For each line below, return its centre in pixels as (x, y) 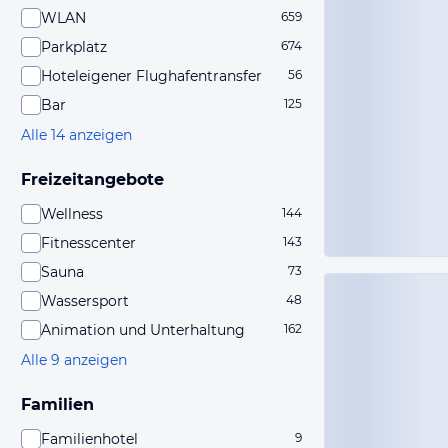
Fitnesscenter (88, 243)
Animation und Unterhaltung (143, 330)
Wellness (72, 214)
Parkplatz (74, 47)
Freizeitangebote (92, 179)
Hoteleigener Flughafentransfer (151, 76)
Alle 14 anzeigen (76, 135)
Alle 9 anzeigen (74, 360)
